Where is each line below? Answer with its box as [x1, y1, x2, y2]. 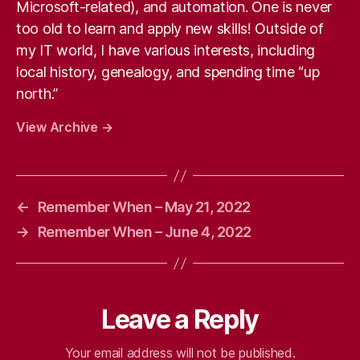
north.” [16, 85, 59, 102]
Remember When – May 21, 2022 [37, 198, 251, 215]
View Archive [16, 119, 101, 135]
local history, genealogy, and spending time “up [16, 63, 320, 80]
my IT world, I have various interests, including [16, 42, 316, 59]
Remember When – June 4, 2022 [37, 223, 252, 240]
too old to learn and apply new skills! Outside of [16, 20, 323, 37]
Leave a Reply [101, 304, 259, 335]
